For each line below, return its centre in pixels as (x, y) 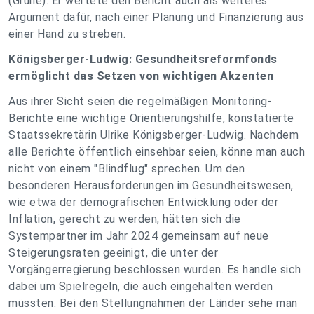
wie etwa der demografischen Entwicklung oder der (143, 202)
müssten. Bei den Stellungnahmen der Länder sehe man (153, 303)
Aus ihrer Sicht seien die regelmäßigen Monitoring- (140, 101)
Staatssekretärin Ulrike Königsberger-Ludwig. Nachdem (153, 135)
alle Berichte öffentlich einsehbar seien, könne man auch (157, 152)
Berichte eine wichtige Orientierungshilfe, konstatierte (151, 118)
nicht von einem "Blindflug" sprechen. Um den (127, 169)
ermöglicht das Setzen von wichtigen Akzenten (141, 76)
